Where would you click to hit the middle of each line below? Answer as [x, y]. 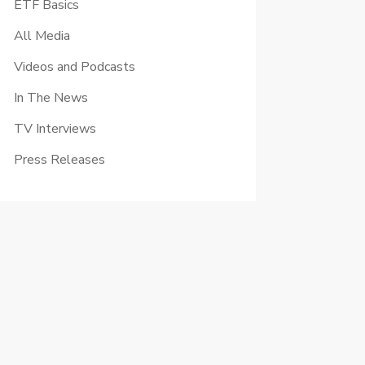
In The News [51, 97]
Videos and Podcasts [74, 66]
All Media [42, 35]
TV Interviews [55, 128]
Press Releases [59, 159]
